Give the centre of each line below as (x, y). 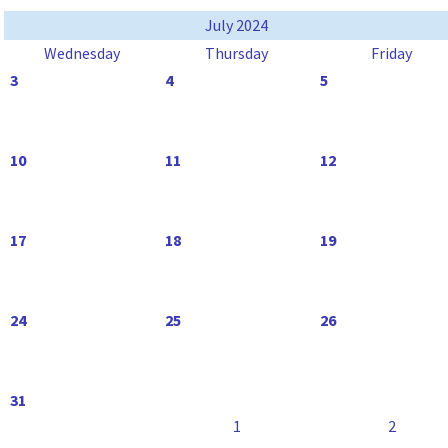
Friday (391, 53)
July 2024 (236, 25)
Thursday (236, 53)
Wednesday (81, 53)
